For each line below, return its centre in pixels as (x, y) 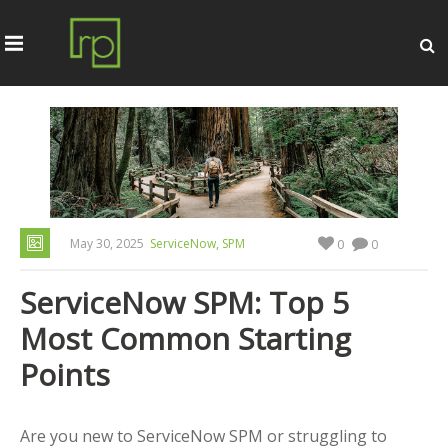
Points (65, 374)
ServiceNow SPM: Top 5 (184, 302)
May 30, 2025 (107, 243)
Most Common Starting (185, 338)
